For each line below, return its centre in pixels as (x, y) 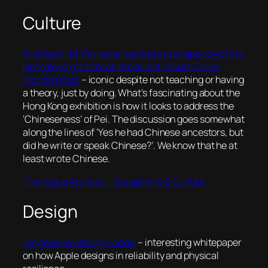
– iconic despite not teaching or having (162, 80)
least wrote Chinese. (66, 159)
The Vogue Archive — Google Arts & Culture (114, 182)
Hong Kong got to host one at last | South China (121, 67)
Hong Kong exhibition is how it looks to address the (128, 106)
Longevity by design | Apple (80, 242)
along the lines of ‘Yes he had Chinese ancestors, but (133, 133)
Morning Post (51, 80)
